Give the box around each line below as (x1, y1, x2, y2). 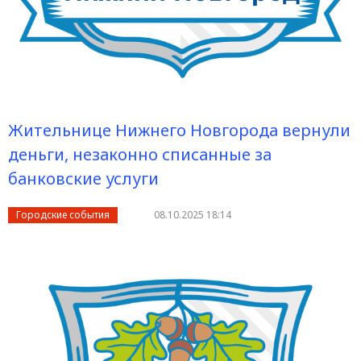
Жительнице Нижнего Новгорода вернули (8, 119, 351, 141)
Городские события (16, 208, 110, 222)
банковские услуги (8, 168, 159, 189)
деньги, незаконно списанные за (8, 143, 272, 165)
